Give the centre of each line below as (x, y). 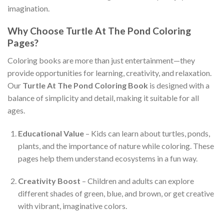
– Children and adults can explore (137, 181)
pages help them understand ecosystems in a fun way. (107, 158)
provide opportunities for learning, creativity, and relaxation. (109, 72)
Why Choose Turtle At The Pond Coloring (99, 31)
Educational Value (51, 133)
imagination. (28, 8)
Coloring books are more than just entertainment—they (101, 60)
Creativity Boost (49, 181)
